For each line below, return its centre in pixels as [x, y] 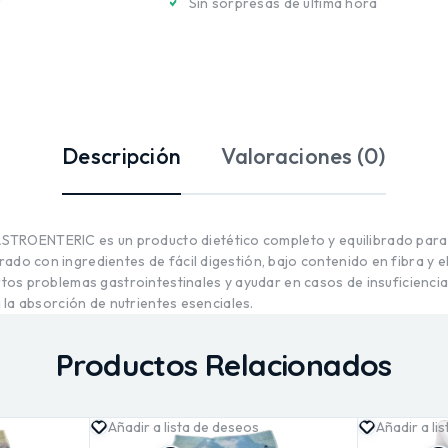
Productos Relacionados [224, 364]
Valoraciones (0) [303, 155]
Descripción [122, 155]
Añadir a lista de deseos [183, 426]
